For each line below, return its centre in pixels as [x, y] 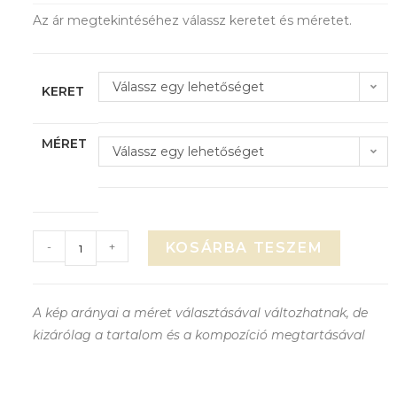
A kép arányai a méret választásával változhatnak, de [200, 313]
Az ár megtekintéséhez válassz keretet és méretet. [192, 20]
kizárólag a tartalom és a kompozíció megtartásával [200, 335]
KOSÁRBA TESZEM [244, 248]
